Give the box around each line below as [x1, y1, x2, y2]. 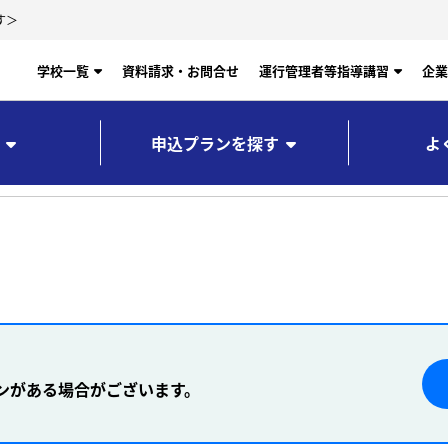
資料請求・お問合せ [122, 60, 239, 80]
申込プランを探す [151, 131, 280, 155]
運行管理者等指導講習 [259, 60, 389, 80]
